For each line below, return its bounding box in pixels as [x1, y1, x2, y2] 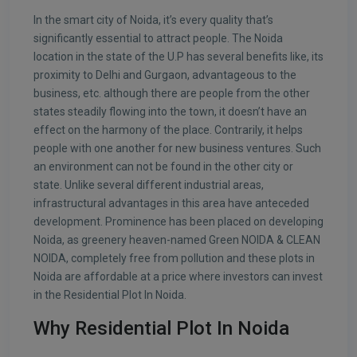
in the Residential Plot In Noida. [33, 288, 186, 301]
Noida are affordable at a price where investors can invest [33, 269, 323, 283]
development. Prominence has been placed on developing [33, 214, 324, 228]
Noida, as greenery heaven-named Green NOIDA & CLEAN [33, 233, 320, 246]
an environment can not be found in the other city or [33, 159, 293, 173]
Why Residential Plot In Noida [33, 316, 289, 339]
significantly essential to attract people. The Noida [33, 31, 283, 45]
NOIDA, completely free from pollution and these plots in [33, 251, 315, 265]
